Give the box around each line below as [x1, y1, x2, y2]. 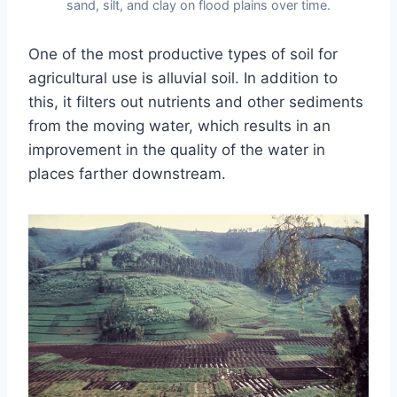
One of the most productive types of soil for [28, 44, 338, 63]
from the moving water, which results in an [28, 116, 331, 135]
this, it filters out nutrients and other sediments [28, 92, 363, 111]
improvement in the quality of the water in [28, 140, 325, 159]
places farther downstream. [28, 164, 226, 183]
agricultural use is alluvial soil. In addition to [28, 68, 338, 87]
